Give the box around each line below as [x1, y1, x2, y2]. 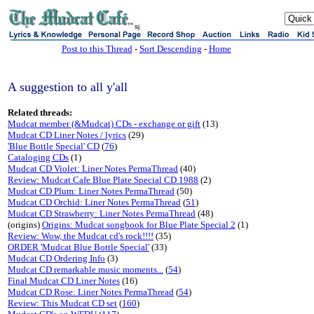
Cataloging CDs [8, 152, 69, 163]
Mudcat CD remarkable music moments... [8, 264, 163, 275]
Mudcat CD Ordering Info [8, 253, 105, 264]
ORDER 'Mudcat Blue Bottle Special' [8, 242, 149, 252]
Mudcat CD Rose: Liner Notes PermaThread [8, 287, 174, 297]
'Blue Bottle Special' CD [8, 141, 100, 151]
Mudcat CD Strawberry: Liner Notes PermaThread [8, 208, 196, 219]
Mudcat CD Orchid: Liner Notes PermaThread [8, 197, 181, 207]
